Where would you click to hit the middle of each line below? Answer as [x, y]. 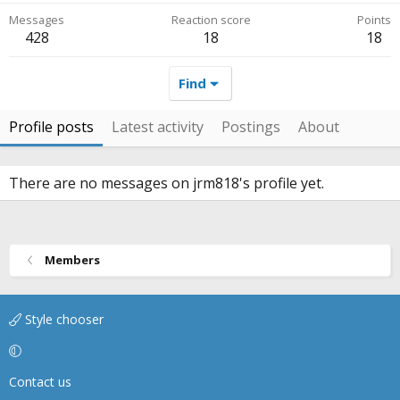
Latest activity [158, 127]
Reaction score [211, 20]
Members [72, 260]
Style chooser [62, 319]
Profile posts [51, 127]
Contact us [40, 382]
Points [374, 20]
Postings [251, 127]
